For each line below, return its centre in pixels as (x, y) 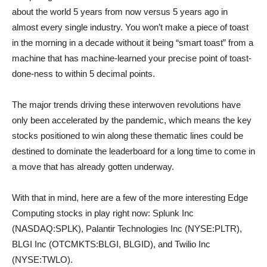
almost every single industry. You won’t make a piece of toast (130, 27)
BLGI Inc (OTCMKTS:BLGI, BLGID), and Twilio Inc (111, 244)
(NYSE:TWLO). (42, 260)
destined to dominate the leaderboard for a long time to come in (133, 151)
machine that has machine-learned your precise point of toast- (132, 58)
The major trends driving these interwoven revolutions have (126, 105)
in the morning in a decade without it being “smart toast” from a (133, 43)
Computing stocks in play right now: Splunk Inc (103, 213)
